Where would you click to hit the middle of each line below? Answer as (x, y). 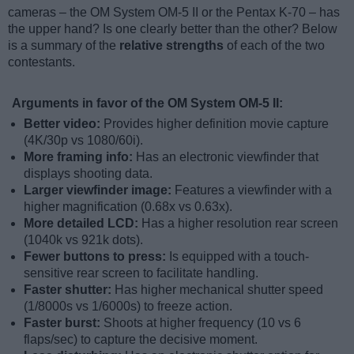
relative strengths (171, 45)
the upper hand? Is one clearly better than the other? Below (173, 28)
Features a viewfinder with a (253, 190)
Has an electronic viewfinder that (227, 156)
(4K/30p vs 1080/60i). (83, 140)
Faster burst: (64, 322)
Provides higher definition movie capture (216, 123)
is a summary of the (64, 45)
